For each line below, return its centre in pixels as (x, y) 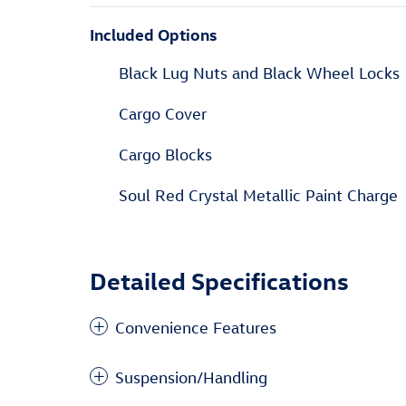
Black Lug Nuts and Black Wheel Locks (259, 73)
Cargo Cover (163, 114)
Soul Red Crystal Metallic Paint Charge (258, 195)
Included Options (153, 34)
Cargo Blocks (165, 155)
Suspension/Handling (191, 377)
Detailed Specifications (219, 280)
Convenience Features (196, 328)
